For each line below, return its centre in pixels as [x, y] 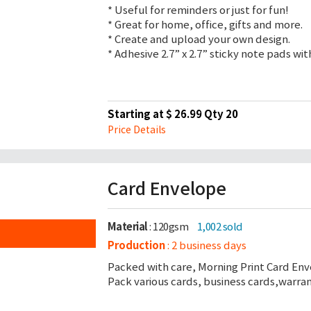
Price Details [136, 130]
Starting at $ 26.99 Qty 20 [173, 114]
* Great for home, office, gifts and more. [205, 25]
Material [127, 227]
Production [136, 245]
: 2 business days [205, 245]
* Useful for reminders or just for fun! [198, 10]
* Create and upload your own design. [199, 39]
